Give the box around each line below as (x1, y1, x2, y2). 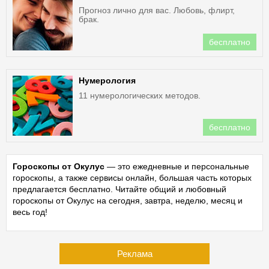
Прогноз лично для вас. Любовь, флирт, (79, 5, 235, 15)
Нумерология (79, 76, 136, 85)
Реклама (116, 249, 153, 259)
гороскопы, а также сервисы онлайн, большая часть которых (13, 173, 252, 183)
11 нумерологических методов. (79, 91, 201, 100)
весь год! (13, 207, 47, 217)
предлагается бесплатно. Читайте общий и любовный (13, 184, 226, 194)
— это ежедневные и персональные (104, 162, 249, 171)
